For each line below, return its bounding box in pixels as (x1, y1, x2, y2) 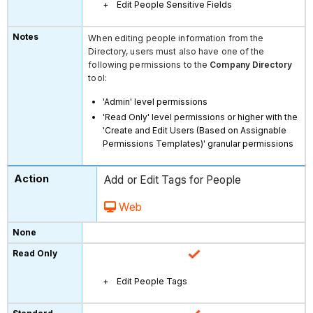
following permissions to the (88, 59, 210, 70)
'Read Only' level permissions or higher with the (103, 111, 298, 122)
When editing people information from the (88, 32, 264, 43)
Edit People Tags (117, 275, 188, 286)
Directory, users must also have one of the (88, 45, 265, 57)
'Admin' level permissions (103, 96, 208, 107)
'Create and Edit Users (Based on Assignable (103, 124, 287, 136)
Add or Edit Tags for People (104, 173, 241, 187)
